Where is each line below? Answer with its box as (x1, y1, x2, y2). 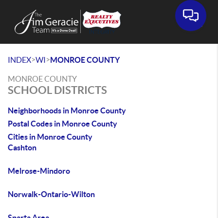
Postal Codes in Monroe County (8, 119, 117, 128)
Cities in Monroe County (8, 132, 92, 141)
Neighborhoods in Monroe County (8, 106, 126, 115)
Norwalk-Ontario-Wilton (8, 190, 95, 199)
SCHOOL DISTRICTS (8, 84, 107, 96)
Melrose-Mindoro (8, 166, 70, 175)
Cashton (8, 143, 36, 152)
